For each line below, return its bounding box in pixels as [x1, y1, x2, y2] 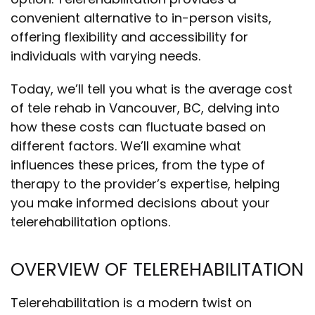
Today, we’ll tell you [11, 80, 136, 98]
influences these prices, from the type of [11, 156, 265, 174]
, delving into [201, 99, 280, 117]
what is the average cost [136, 80, 292, 98]
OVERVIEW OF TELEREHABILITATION [11, 257, 304, 282]
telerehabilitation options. [11, 213, 170, 231]
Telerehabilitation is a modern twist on [11, 294, 252, 311]
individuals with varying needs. [11, 47, 204, 65]
